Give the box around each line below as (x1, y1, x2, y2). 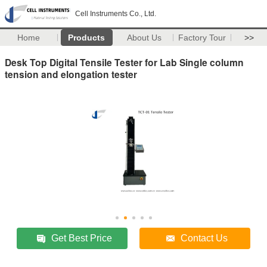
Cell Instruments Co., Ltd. (75, 10, 156, 18)
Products (68, 33, 105, 42)
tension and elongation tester (5, 67, 137, 81)
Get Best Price (51, 232, 113, 243)
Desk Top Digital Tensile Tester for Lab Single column (5, 55, 244, 69)
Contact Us (181, 232, 228, 243)
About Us (127, 33, 162, 42)
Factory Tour (178, 33, 226, 42)
